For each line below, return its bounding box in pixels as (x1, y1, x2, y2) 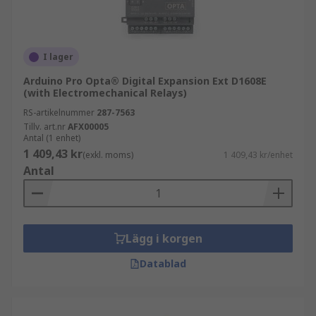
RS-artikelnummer (23, 107, 95, 119)
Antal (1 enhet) (23, 132, 80, 144)
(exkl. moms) (83, 149, 133, 161)
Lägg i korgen (125, 231, 202, 246)
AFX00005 (68, 121, 109, 133)
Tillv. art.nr (23, 121, 66, 133)
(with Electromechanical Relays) (23, 86, 187, 99)
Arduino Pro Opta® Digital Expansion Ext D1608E (23, 74, 267, 87)
